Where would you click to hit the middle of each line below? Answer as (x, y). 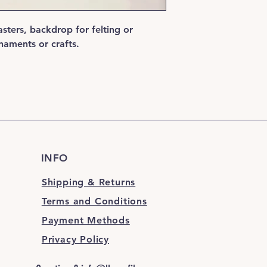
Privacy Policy (75, 239)
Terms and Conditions (94, 201)
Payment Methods (86, 220)
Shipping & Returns (89, 182)
